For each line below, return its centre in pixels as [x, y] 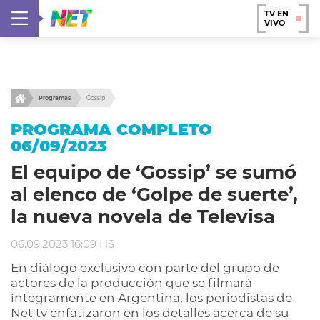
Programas [55, 98]
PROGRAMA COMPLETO [111, 129]
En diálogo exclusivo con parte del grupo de [145, 268]
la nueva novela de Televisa [143, 216]
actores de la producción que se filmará [131, 283]
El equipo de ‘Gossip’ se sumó [154, 172]
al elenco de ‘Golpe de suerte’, [154, 194]
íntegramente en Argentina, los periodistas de [151, 298]
